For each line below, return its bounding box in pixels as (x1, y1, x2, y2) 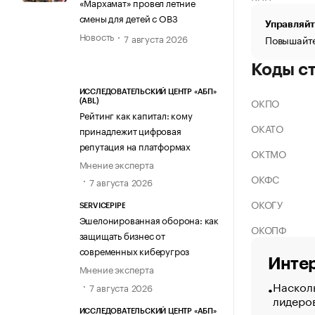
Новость (79, 28, 115, 43)
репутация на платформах (79, 139, 191, 153)
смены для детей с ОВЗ (79, 10, 178, 25)
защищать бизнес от (79, 228, 165, 243)
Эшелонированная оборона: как (79, 212, 219, 227)
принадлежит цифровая (79, 123, 181, 138)
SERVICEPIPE (79, 202, 126, 210)
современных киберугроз (79, 243, 190, 258)
